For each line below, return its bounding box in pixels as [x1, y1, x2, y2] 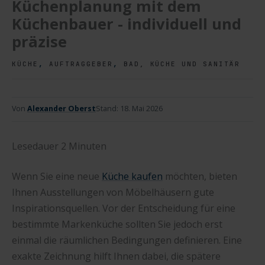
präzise [12, 31, 67, 52]
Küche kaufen [102, 169, 163, 183]
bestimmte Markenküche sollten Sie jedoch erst [12, 217, 222, 231]
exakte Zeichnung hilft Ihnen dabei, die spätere [12, 249, 221, 263]
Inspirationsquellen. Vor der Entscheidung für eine [12, 201, 235, 215]
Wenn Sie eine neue [12, 169, 102, 183]
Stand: [96, 103, 120, 114]
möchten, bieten [163, 169, 237, 183]
